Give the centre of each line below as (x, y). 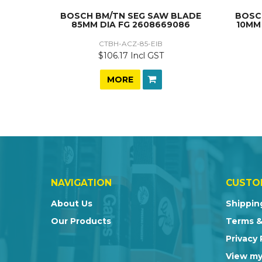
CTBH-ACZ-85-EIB (131, 43)
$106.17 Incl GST (131, 55)
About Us (72, 203)
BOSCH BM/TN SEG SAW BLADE (131, 15)
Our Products (81, 221)
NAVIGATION (81, 182)
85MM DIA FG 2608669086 (131, 24)
